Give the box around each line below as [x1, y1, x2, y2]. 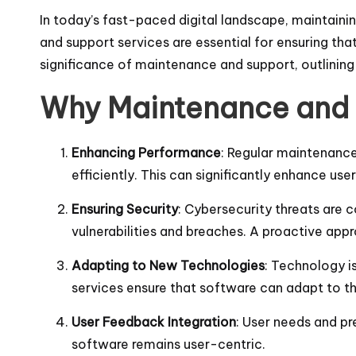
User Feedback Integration [72, 313, 236, 330]
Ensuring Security [72, 200, 178, 217]
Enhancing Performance [72, 144, 221, 161]
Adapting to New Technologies [72, 257, 265, 273]
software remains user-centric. [72, 335, 265, 352]
